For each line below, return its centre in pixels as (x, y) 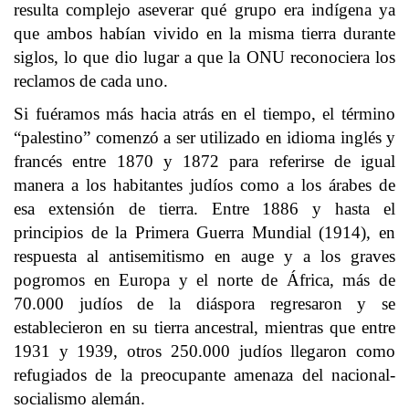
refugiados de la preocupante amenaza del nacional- (204, 375)
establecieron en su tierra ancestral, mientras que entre (204, 327)
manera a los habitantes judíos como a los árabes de (204, 185)
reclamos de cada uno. (91, 81)
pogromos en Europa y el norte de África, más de (204, 280)
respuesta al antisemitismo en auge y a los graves (204, 256)
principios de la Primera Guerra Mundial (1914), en (204, 232)
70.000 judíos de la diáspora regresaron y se (204, 304)
